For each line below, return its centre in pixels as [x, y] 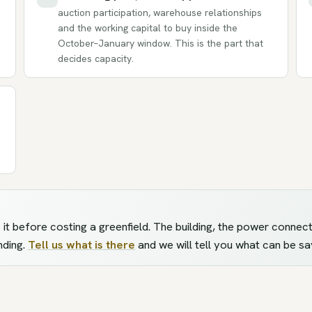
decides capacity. [95, 58]
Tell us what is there [81, 244]
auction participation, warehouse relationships [159, 12]
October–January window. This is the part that [160, 43]
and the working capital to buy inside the [147, 28]
